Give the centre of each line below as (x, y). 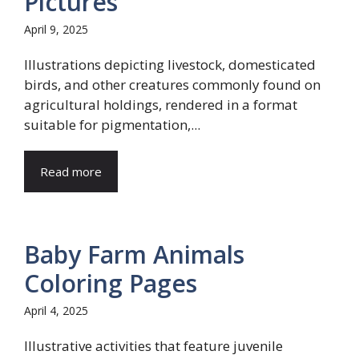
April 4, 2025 (56, 311)
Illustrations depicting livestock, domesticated (170, 65)
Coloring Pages (111, 283)
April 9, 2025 (56, 29)
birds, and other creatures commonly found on (172, 85)
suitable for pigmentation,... (112, 125)
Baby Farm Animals (134, 254)
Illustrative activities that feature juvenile (153, 346)
